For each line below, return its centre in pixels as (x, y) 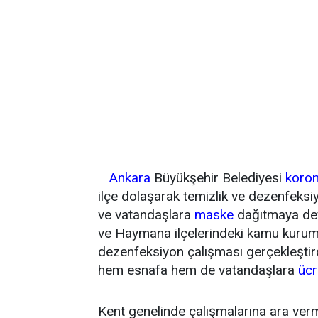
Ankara (130, 178)
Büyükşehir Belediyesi (218, 178)
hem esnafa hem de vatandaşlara (198, 270)
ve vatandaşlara (146, 215)
